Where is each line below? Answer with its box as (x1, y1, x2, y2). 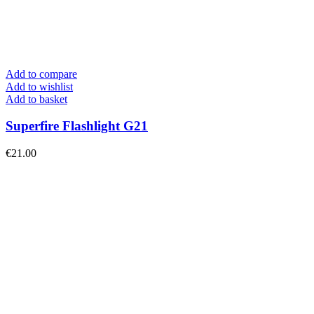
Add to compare (6, 67, 77, 80)
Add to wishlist (6, 80, 73, 93)
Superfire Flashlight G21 (6, 118, 148, 134)
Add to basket (6, 93, 67, 105)
